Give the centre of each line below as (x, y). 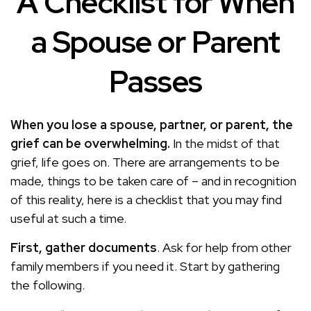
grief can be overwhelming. (90, 143)
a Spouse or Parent (155, 42)
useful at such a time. (68, 218)
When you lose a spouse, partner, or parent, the (152, 125)
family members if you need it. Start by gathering (145, 266)
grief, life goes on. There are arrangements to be (145, 162)
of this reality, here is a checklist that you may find (146, 200)
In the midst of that (225, 143)
